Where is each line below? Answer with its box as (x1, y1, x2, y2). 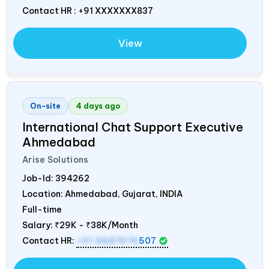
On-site (30, 101, 61, 111)
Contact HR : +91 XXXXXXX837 (22, 5, 153, 17)
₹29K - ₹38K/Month (55, 220, 138, 231)
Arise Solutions (22, 154, 89, 166)
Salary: (22, 220, 55, 231)
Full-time (22, 204, 62, 216)
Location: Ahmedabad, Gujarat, (22, 189, 160, 200)
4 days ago (76, 101, 120, 111)
